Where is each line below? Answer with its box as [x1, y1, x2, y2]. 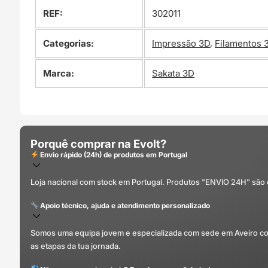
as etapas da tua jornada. [30, 240, 121, 251]
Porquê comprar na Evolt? [30, 136, 166, 150]
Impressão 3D [152, 38, 211, 50]
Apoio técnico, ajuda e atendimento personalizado [38, 200, 211, 210]
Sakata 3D [152, 68, 195, 80]
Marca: [43, 68, 75, 80]
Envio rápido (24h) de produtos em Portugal [38, 150, 188, 159]
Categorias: [43, 38, 95, 50]
